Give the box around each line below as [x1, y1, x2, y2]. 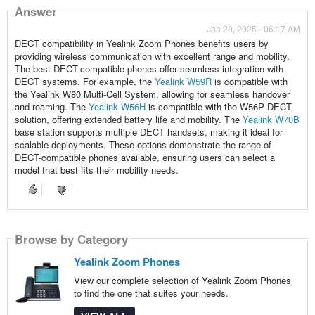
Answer [14, 2, 57, 20]
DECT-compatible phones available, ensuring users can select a [14, 150, 275, 165]
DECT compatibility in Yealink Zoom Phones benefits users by [14, 37, 269, 51]
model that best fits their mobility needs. [14, 163, 179, 177]
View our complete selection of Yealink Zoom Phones [73, 274, 291, 288]
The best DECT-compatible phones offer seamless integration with [14, 62, 283, 76]
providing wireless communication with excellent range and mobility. [14, 49, 290, 63]
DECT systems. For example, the [14, 75, 155, 89]
